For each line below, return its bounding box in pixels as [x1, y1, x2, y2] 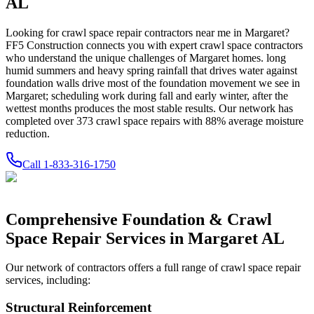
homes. [229, 51, 266, 64]
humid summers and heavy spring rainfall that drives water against [6, 64, 297, 76]
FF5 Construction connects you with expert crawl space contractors [6, 39, 303, 51]
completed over [6, 114, 76, 127]
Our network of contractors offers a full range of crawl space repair [6, 261, 301, 274]
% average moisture [217, 114, 303, 127]
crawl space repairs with [93, 114, 205, 127]
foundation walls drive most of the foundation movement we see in [6, 76, 300, 89]
